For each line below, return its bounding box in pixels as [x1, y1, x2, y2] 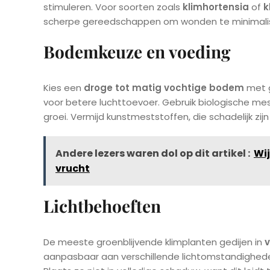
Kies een [43, 81, 84, 95]
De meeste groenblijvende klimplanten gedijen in [43, 236, 265, 249]
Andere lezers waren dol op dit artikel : [55, 146, 250, 161]
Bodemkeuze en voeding [43, 40, 230, 63]
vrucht [55, 162, 90, 176]
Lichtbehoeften [43, 195, 161, 218]
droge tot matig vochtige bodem [84, 81, 244, 95]
